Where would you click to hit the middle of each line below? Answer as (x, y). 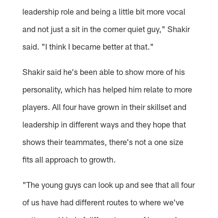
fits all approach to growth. (69, 159)
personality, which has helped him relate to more (108, 89)
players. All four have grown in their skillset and (105, 106)
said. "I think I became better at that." (88, 46)
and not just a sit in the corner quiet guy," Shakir (106, 28)
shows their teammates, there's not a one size (103, 141)
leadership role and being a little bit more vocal (104, 11)
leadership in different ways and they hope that (104, 124)
